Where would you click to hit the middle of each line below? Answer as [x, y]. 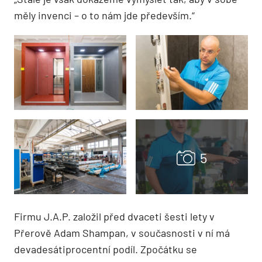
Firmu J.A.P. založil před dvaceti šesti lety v [114, 216]
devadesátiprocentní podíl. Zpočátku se [106, 249]
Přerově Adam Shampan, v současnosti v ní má [122, 232]
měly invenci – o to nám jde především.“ [104, 15]
